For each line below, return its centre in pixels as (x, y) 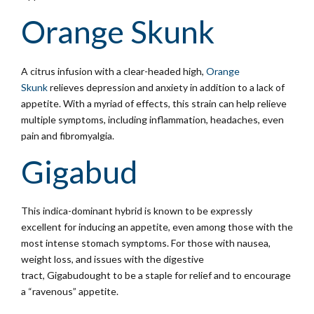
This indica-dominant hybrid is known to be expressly (137, 211)
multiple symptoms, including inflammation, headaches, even (152, 119)
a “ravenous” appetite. (70, 292)
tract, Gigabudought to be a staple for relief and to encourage (156, 275)
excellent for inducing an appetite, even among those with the (157, 227)
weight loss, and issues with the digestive (112, 259)
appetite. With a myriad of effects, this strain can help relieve (154, 103)
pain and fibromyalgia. (68, 135)
